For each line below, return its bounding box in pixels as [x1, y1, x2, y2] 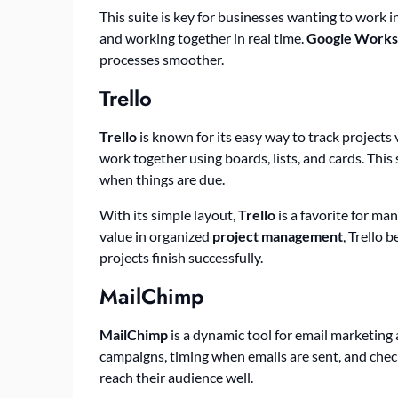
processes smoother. [99, 50, 224, 68]
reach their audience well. [99, 368, 253, 386]
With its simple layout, [99, 205, 238, 223]
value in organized [99, 227, 212, 244]
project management [212, 227, 343, 244]
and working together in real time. [99, 28, 306, 46]
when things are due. [99, 170, 225, 187]
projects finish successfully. [99, 248, 263, 266]
